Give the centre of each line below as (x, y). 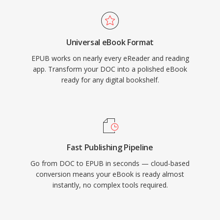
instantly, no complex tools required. (110, 185)
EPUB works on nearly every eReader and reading (110, 58)
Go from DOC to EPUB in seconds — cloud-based (110, 163)
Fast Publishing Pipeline (110, 147)
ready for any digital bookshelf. (110, 80)
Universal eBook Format (110, 42)
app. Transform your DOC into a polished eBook (110, 69)
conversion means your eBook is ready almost (110, 174)
